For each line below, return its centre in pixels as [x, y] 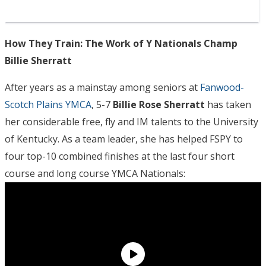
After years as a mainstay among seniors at [102, 87]
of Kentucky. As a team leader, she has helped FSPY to [124, 139]
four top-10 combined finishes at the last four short [120, 156]
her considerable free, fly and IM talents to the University [132, 121]
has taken [228, 104]
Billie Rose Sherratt [159, 104]
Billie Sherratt [38, 60]
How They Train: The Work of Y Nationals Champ [121, 43]
